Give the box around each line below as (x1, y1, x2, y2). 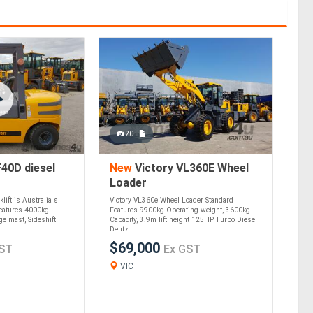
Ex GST (163, 242, 201, 256)
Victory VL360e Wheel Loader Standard (110, 196, 234, 205)
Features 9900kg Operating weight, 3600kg (110, 206, 251, 214)
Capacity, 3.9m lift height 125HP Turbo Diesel (110, 216, 258, 224)
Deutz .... (110, 226, 140, 234)
